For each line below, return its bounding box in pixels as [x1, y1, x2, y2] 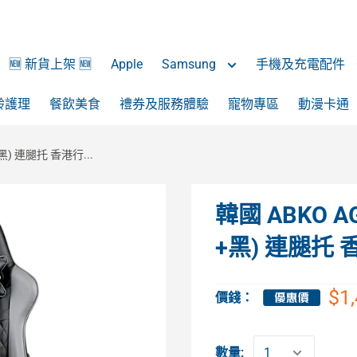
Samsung [162, 57, 219, 72]
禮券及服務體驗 [120, 96, 209, 112]
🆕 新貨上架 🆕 [9, 57, 92, 72]
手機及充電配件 [256, 57, 348, 72]
